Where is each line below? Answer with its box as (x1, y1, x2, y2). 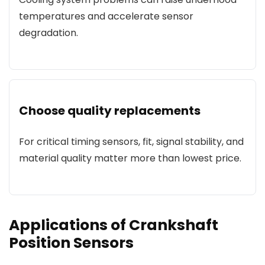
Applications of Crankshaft (9, 215, 218, 235)
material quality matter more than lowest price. (19, 151, 241, 165)
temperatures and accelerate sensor (19, 9, 193, 23)
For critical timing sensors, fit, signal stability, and (19, 135, 244, 148)
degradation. (19, 26, 78, 40)
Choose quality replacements (19, 102, 201, 119)
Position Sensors (9, 232, 134, 253)
